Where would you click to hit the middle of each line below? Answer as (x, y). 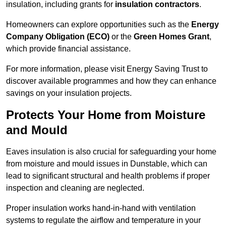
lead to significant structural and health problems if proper (108, 176)
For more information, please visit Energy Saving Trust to (107, 69)
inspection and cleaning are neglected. (75, 188)
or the (122, 37)
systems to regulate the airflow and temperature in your (103, 220)
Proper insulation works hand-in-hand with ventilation (101, 208)
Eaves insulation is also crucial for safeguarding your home (111, 152)
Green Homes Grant (172, 37)
